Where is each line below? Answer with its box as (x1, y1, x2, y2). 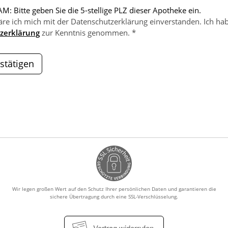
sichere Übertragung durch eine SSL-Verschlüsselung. (50, 192, 178, 200)
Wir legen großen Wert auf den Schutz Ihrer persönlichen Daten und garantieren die (12, 185, 216, 192)
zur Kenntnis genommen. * (40, 27, 136, 38)
